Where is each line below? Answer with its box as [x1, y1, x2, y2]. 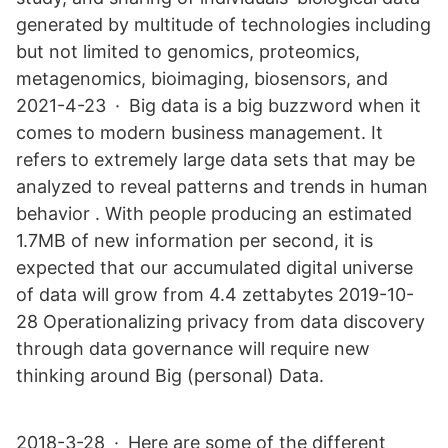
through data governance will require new [16, 338, 370, 359]
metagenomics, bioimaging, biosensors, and [16, 68, 388, 89]
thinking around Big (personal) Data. [16, 365, 324, 386]
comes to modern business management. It [16, 122, 383, 143]
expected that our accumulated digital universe [16, 257, 413, 278]
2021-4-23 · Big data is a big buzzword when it [16, 95, 421, 116]
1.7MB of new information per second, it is [16, 230, 373, 251]
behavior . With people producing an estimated [16, 203, 412, 224]
